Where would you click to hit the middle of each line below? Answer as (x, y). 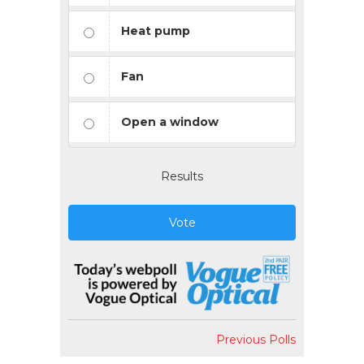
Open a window (170, 121)
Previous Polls (256, 340)
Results (182, 176)
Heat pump (156, 30)
